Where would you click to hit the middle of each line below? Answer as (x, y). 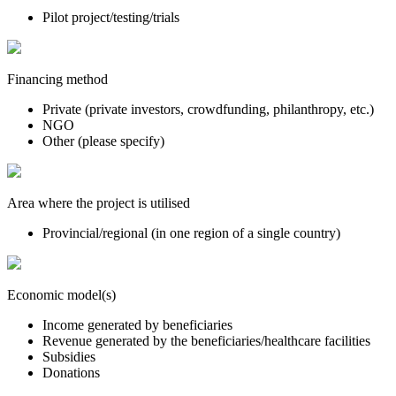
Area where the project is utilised (99, 202)
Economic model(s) (61, 294)
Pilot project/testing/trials (111, 17)
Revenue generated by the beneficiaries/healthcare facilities (206, 340)
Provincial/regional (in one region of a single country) (191, 232)
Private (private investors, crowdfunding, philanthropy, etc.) (208, 109)
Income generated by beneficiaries (137, 324)
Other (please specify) (103, 141)
